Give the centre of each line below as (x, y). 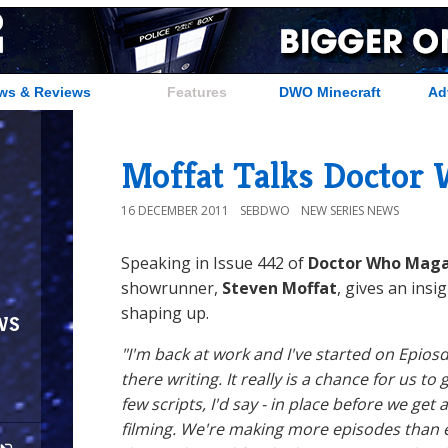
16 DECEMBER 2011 (175, 210)
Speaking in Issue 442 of (214, 263)
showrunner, (169, 288)
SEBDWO (265, 210)
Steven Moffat (277, 288)
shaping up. (165, 313)
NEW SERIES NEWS (350, 210)
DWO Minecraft (329, 92)
